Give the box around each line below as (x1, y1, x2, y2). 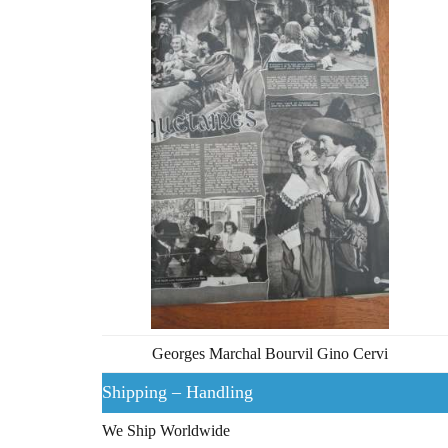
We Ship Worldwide (102, 421, 230, 439)
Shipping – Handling (102, 381, 253, 402)
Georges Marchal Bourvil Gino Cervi (151, 344, 388, 362)
